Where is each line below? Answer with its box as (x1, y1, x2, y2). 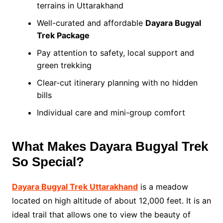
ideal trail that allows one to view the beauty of (11, 210, 191, 220)
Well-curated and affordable (36, 18, 145, 28)
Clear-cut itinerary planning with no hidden (36, 78, 198, 88)
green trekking (36, 60, 92, 71)
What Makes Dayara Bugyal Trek (11, 139, 208, 154)
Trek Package (36, 30, 90, 41)
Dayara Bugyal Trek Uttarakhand (11, 182, 138, 192)
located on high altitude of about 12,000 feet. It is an (11, 196, 211, 206)
